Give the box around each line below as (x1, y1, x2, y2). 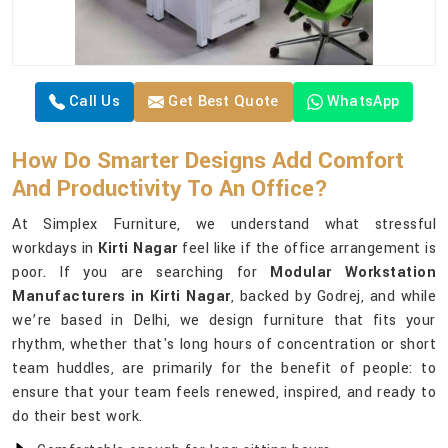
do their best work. (12, 406, 143, 428)
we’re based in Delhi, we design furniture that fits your (12, 310, 436, 332)
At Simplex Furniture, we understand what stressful (12, 214, 436, 236)
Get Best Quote (164, 91, 279, 113)
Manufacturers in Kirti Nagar (12, 286, 231, 308)
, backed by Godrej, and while (230, 286, 436, 308)
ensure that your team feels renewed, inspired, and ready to (12, 382, 436, 404)
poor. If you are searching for (12, 262, 271, 284)
